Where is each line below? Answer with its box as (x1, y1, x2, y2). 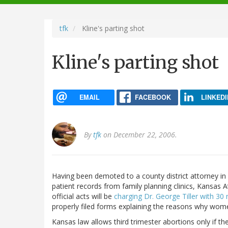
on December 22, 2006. (101, 130, 177, 140)
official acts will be (52, 191, 114, 202)
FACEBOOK (134, 92, 171, 102)
